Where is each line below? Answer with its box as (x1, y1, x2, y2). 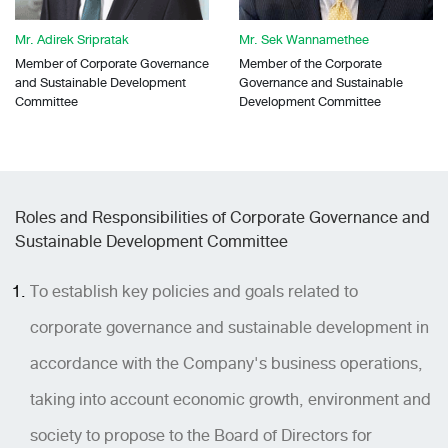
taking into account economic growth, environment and (30, 385, 431, 413)
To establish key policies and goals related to (30, 277, 358, 305)
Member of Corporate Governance (15, 52, 209, 74)
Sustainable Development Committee (15, 227, 288, 255)
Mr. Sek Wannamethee (239, 28, 369, 50)
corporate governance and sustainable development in (30, 313, 429, 341)
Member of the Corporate (239, 52, 382, 74)
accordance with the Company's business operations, (30, 349, 423, 377)
